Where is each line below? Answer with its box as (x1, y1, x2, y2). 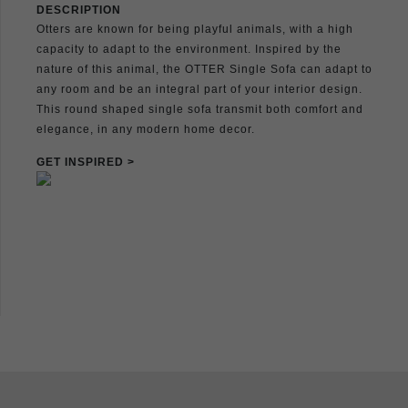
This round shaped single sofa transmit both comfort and (36, 102, 363, 116)
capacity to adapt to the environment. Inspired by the (36, 42, 342, 56)
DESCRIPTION (36, 3, 121, 16)
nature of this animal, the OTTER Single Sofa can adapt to (36, 62, 372, 76)
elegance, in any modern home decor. (36, 122, 255, 136)
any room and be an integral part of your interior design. (36, 82, 362, 96)
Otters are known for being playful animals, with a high (36, 22, 353, 36)
